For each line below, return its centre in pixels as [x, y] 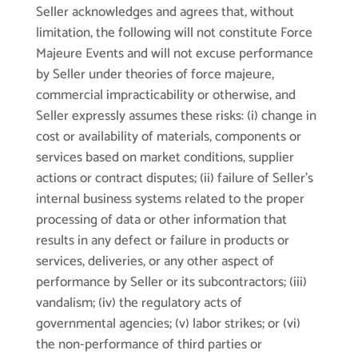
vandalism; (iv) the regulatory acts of [139, 303]
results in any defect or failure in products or [162, 241]
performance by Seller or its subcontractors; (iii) [171, 282]
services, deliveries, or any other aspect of [155, 262]
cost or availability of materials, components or [168, 137]
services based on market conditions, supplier [165, 158]
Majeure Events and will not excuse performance [174, 54]
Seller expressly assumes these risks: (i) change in [176, 116]
